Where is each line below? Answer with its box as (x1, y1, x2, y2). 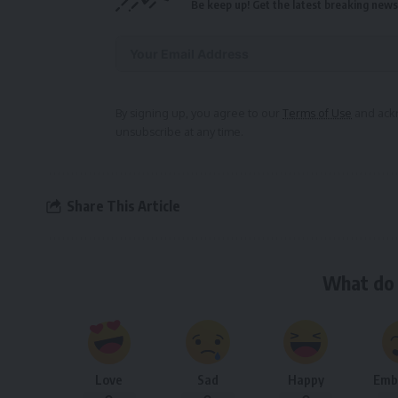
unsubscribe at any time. (115, 124, 243, 139)
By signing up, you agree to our (115, 106, 283, 121)
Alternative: (115, 93, 187, 112)
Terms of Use (283, 106, 352, 121)
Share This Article (67, 196, 180, 215)
